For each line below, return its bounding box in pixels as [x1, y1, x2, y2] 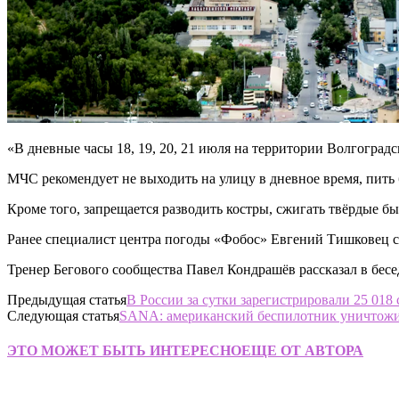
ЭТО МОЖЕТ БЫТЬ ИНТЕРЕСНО [7, 343, 241, 359]
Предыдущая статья [7, 291, 126, 307]
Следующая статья [7, 307, 119, 323]
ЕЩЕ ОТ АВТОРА [241, 343, 363, 359]
